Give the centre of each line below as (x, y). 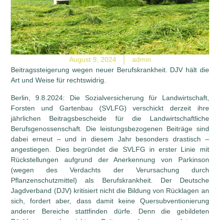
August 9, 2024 (93, 60)
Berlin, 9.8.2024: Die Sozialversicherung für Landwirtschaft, (110, 97)
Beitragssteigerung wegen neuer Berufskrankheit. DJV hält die (110, 70)
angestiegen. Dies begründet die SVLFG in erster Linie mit (110, 149)
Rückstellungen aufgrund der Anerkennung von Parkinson (110, 159)
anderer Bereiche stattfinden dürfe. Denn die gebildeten (110, 211)
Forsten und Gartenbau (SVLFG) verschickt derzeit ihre (110, 108)
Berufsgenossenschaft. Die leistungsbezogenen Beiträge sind (110, 128)
